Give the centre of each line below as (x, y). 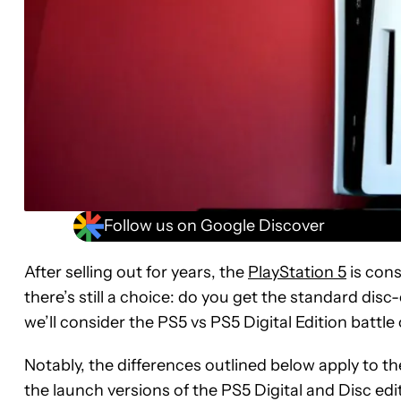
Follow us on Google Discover (214, 226)
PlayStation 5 (297, 272)
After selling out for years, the (136, 272)
